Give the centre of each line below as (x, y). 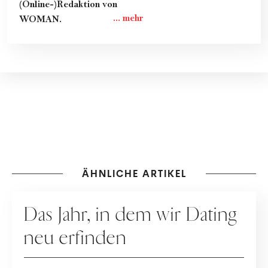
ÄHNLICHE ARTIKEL (134, 173)
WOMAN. (40, 19)
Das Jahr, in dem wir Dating (131, 214)
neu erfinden (75, 238)
